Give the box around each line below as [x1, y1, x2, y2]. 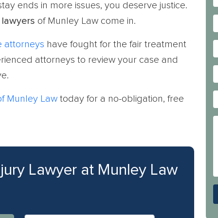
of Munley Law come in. [35, 16, 136, 26]
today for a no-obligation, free [57, 94, 184, 104]
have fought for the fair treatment [44, 39, 186, 49]
